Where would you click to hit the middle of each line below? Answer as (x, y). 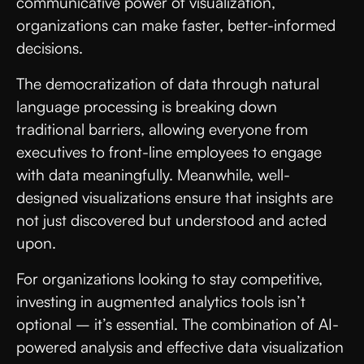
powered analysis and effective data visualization (180, 347)
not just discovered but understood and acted (171, 220)
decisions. (52, 48)
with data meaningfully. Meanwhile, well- (153, 174)
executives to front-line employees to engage (169, 152)
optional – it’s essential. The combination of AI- (178, 324)
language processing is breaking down (147, 106)
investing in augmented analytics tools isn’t (161, 301)
